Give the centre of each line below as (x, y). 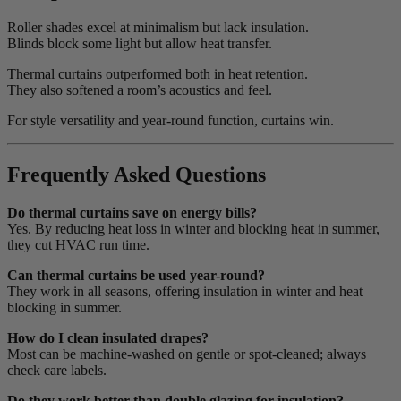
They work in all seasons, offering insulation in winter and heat (185, 291)
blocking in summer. (64, 307)
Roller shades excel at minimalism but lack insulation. (158, 27)
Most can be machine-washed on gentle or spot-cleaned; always (187, 354)
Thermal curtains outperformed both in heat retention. (158, 73)
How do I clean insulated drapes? (108, 337)
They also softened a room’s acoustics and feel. (140, 90)
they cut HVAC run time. (78, 244)
